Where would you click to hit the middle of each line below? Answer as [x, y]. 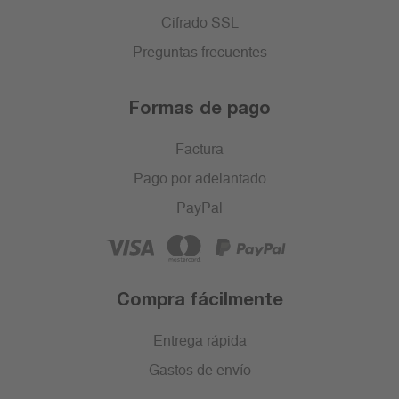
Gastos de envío [199, 371]
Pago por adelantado [199, 179]
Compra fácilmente [199, 299]
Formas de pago [199, 107]
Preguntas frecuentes [199, 53]
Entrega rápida [199, 342]
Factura [199, 150]
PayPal [199, 209]
